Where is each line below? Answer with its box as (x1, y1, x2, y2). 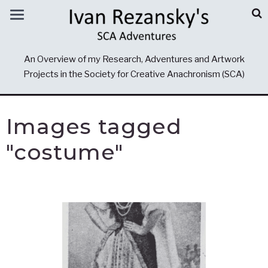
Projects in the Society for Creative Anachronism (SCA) (23, 69, 245, 80)
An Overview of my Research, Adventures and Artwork (23, 54, 245, 65)
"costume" (6, 139, 123, 165)
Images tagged (6, 113, 182, 139)
